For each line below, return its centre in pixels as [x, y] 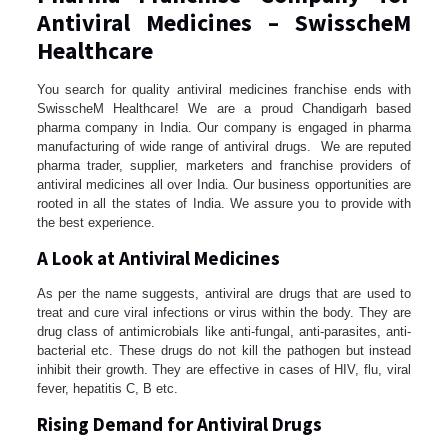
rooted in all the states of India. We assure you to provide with [224, 204]
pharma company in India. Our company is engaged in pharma [224, 128]
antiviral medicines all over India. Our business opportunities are [224, 185]
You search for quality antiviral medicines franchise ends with [224, 90]
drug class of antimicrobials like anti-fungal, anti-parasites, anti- [224, 332]
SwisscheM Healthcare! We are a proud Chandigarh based [224, 109]
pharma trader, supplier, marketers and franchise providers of [224, 166]
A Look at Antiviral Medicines [158, 258]
